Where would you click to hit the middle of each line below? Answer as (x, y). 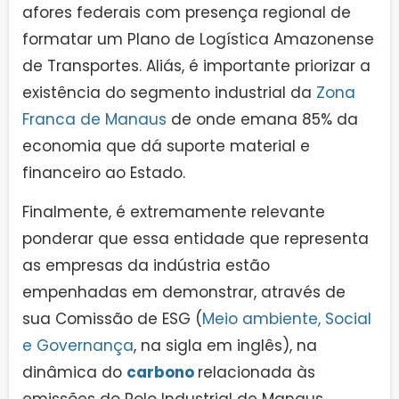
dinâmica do (74, 373)
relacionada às (256, 373)
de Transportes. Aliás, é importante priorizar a (196, 66)
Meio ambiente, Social (287, 319)
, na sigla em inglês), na (225, 346)
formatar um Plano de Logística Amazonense (198, 40)
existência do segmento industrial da (169, 93)
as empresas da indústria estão (146, 266)
